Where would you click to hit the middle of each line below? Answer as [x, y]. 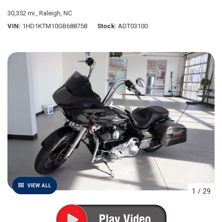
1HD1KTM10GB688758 [55, 26]
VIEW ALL [39, 185]
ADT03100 [133, 26]
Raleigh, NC [55, 13]
